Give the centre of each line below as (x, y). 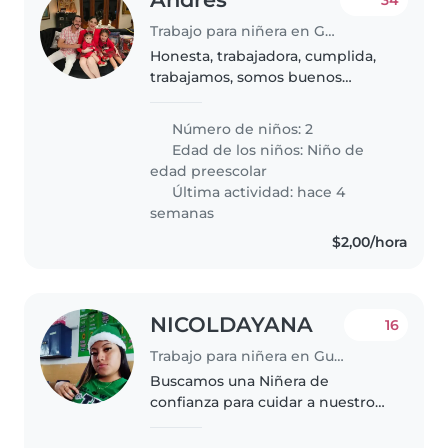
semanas (182, 213)
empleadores (198, 98)
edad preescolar (209, 171)
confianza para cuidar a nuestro (263, 401)
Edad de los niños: (238, 150)
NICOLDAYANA (232, 325)
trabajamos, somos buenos (246, 77)
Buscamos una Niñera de (240, 380)
